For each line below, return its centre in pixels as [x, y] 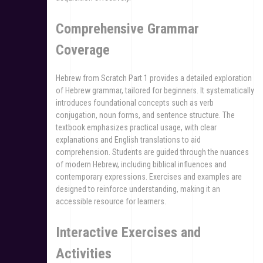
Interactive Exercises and [128, 233]
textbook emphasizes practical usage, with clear [136, 128]
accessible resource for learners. [111, 202]
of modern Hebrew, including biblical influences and [141, 165]
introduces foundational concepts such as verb [135, 103]
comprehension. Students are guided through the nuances [152, 152]
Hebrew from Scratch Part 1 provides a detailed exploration [154, 78]
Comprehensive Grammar [127, 29]
